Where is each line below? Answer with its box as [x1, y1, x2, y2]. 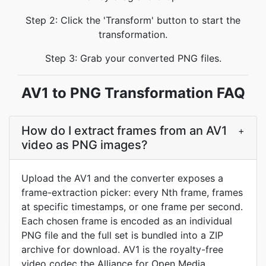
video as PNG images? [21, 138, 148, 152]
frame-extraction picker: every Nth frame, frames [21, 186, 243, 198]
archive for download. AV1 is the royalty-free [21, 243, 223, 255]
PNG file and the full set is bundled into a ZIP [21, 229, 223, 241]
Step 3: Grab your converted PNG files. [45, 52, 221, 64]
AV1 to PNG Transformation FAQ [21, 84, 245, 102]
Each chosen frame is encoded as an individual [21, 215, 232, 227]
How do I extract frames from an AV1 [21, 123, 227, 138]
